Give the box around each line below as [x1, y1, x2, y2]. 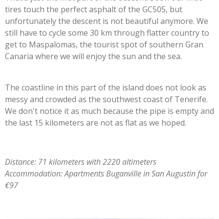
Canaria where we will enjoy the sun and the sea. [5, 50, 182, 62]
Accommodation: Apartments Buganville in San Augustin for [5, 168, 207, 179]
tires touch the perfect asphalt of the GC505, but [5, 3, 182, 15]
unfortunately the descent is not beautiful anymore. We [5, 15, 208, 26]
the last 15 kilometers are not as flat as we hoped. [5, 117, 186, 128]
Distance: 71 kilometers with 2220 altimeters [5, 156, 158, 167]
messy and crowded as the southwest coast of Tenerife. [5, 93, 208, 105]
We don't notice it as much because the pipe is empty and [5, 105, 214, 116]
